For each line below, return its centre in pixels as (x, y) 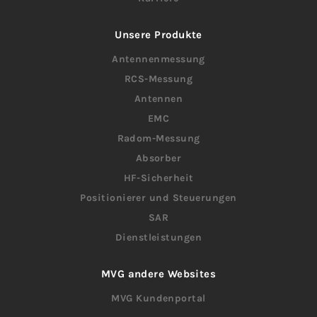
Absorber (158, 158)
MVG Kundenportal (158, 299)
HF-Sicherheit (158, 178)
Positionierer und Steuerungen (158, 198)
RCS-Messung (158, 79)
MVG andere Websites (158, 274)
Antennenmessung (158, 59)
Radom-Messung (158, 139)
